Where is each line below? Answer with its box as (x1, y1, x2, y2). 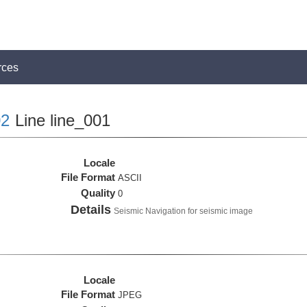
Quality (81, 187, 116, 199)
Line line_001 (10, 111, 110, 130)
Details (71, 203, 112, 217)
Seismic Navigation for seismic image (114, 206, 254, 216)
